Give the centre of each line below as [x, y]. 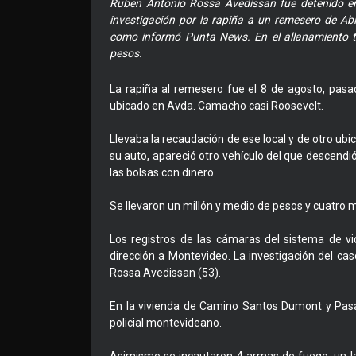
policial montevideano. [166, 323]
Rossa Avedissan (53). [165, 273]
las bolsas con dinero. [163, 173]
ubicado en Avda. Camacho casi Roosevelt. [217, 106]
